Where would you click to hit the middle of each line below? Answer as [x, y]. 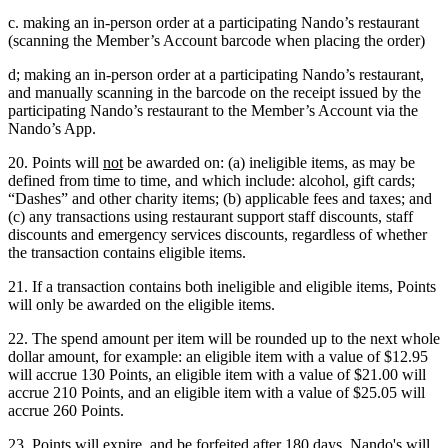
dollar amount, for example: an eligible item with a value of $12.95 [218, 357]
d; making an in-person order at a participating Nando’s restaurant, [216, 75]
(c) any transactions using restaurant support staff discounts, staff [210, 217]
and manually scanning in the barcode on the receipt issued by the [214, 93]
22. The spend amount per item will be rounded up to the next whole [224, 339]
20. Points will [55, 163]
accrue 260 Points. [66, 411]
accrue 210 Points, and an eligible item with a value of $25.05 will [216, 393]
